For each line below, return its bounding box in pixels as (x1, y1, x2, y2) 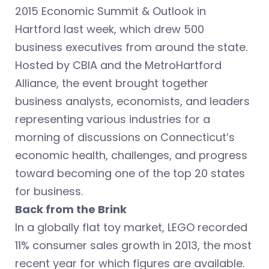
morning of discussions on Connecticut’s (15, 130, 235, 145)
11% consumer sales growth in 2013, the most (15, 238, 252, 253)
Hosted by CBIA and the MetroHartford (15, 58, 222, 73)
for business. (15, 184, 83, 199)
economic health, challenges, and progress (15, 148, 247, 163)
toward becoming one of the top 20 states (15, 166, 245, 181)
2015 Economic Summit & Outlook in (15, 4, 206, 19)
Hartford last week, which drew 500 (15, 22, 204, 37)
